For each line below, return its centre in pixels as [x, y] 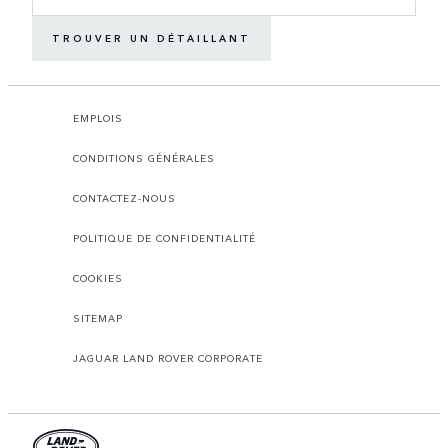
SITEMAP [98, 317]
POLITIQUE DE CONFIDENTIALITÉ [164, 237]
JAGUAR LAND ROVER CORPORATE [168, 357]
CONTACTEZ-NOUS [124, 197]
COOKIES [98, 277]
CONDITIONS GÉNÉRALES [144, 157]
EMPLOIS [98, 117]
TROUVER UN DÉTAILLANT [151, 38]
